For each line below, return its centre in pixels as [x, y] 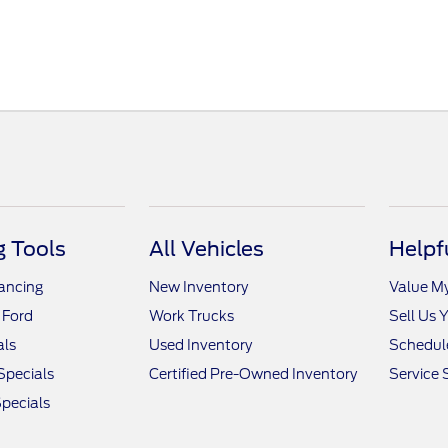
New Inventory [199, 287]
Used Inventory [201, 345]
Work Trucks [192, 316]
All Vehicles [207, 249]
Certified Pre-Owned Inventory [253, 374]
